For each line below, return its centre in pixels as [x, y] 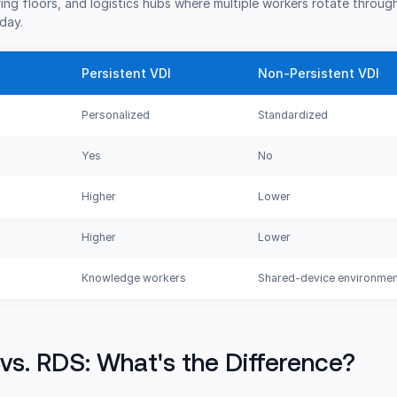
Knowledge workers [134, 278]
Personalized [116, 115]
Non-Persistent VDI [319, 74]
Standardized [293, 115]
